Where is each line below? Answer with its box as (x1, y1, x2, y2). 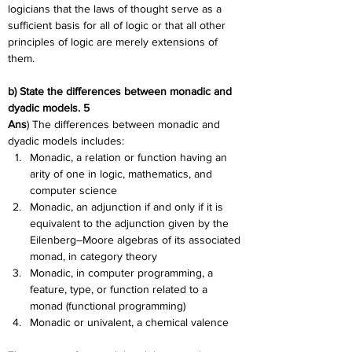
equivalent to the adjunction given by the (30, 217, 232, 229)
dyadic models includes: (8, 134, 124, 147)
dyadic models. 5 (8, 101, 90, 114)
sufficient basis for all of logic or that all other (8, 19, 229, 31)
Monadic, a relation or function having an (30, 151, 230, 163)
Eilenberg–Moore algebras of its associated (30, 233, 244, 246)
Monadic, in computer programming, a (30, 266, 216, 279)
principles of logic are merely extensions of (8, 35, 221, 48)
